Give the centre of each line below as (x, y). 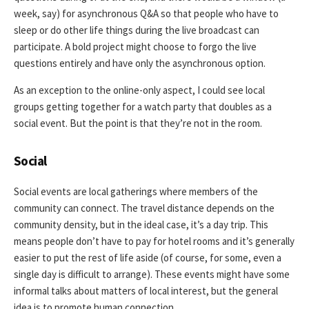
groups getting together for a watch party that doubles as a (143, 106)
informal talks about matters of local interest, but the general (146, 291)
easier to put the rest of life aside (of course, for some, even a (148, 258)
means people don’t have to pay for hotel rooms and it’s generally (154, 241)
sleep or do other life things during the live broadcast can (137, 30)
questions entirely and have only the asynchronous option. (140, 63)
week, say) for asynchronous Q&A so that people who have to (146, 13)
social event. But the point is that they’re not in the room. (138, 123)
